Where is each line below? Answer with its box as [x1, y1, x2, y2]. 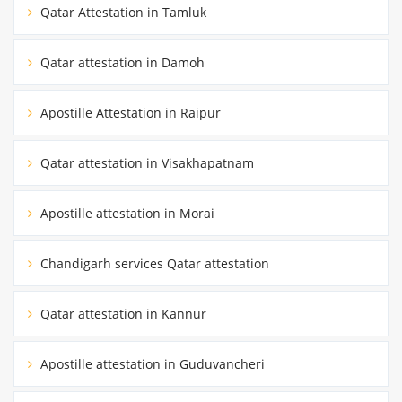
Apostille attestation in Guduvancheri [37, 354, 265, 372]
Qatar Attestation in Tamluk [37, 3, 206, 21]
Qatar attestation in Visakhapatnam [37, 153, 254, 171]
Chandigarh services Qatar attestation [37, 254, 269, 272]
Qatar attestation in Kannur [37, 304, 206, 322]
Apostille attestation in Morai [37, 204, 214, 222]
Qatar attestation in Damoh [37, 53, 205, 71]
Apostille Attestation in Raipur [37, 103, 221, 121]
